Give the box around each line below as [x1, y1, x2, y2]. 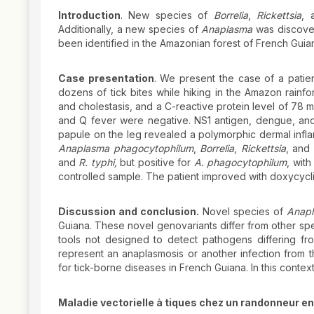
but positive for [116, 156, 194, 168]
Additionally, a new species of [58, 22, 202, 35]
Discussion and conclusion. [58, 205, 200, 217]
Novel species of [199, 205, 287, 217]
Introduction [58, 8, 121, 21]
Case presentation [58, 71, 154, 84]
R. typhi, [78, 156, 117, 168]
